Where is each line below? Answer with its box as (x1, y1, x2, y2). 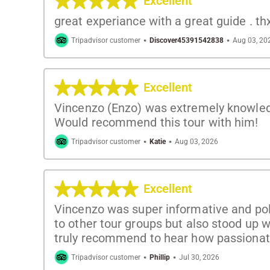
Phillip (149, 253, 170, 262)
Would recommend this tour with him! (54, 115, 259, 130)
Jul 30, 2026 (179, 253, 219, 262)
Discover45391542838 (149, 36, 224, 45)
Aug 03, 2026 (175, 137, 218, 146)
